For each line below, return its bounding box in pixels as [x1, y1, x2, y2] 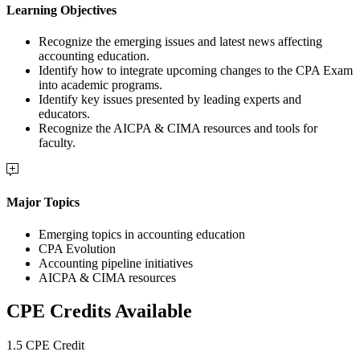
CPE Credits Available [6, 301, 192, 322]
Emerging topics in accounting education [39, 227, 245, 241]
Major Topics [6, 195, 80, 210]
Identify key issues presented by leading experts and [39, 92, 301, 107]
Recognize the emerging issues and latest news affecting [39, 35, 322, 49]
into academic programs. [39, 78, 162, 92]
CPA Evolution [39, 241, 116, 256]
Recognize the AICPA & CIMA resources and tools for [39, 121, 317, 136]
